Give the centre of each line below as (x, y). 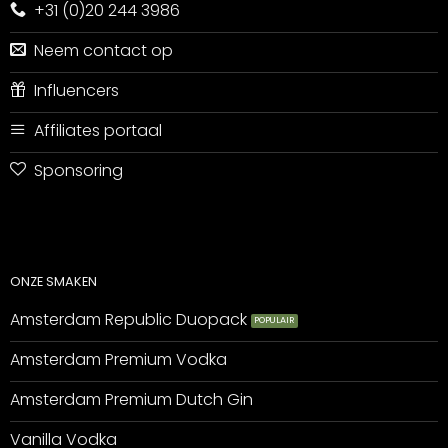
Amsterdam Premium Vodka (118, 360)
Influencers (76, 90)
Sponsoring (78, 170)
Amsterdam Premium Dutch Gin (131, 400)
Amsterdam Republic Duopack (128, 320)
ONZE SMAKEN (53, 282)
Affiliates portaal (97, 130)
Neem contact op (103, 50)
